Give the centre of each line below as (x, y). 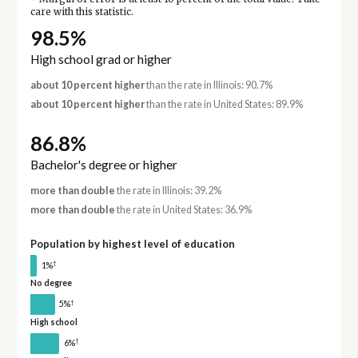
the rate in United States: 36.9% (183, 209)
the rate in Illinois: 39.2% (168, 191)
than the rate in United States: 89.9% (223, 104)
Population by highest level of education (132, 243)
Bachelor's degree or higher (103, 165)
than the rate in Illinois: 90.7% (208, 86)
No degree (51, 283)
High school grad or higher (101, 60)
